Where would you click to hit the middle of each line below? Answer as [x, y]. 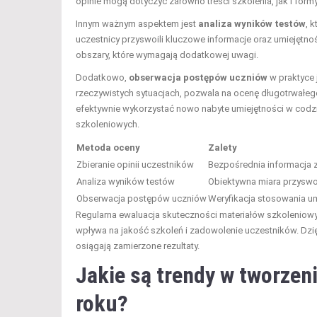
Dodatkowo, [102, 77]
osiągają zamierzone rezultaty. [138, 246]
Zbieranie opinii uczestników [135, 164]
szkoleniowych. [108, 124]
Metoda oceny [108, 147]
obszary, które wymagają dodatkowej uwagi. [167, 54]
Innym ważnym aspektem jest [137, 23]
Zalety [223, 147]
